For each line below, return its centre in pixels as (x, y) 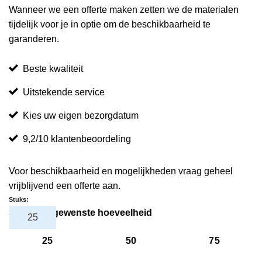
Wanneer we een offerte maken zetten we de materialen (124, 10)
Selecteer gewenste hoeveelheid (80, 212)
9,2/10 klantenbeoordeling (77, 139)
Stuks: (19, 199)
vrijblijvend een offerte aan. (65, 185)
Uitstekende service (64, 92)
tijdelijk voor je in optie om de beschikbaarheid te (110, 25)
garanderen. (34, 39)
